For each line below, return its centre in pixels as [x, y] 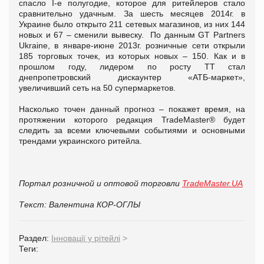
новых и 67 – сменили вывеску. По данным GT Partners [132, 34]
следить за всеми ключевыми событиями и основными [132, 130]
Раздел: [35, 238]
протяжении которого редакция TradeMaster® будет [132, 119]
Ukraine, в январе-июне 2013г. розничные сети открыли [132, 45]
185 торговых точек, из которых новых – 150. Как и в [132, 56]
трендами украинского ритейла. [82, 141]
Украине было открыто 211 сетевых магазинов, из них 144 [132, 24]
